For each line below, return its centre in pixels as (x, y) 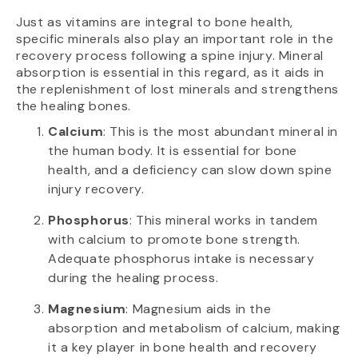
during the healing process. (133, 278)
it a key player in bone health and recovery (183, 348)
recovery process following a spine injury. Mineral (170, 56)
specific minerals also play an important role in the (175, 39)
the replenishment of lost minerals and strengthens (178, 89)
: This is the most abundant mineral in (221, 132)
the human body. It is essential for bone (173, 151)
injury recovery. (96, 189)
